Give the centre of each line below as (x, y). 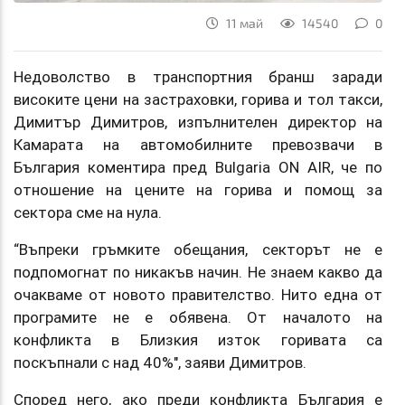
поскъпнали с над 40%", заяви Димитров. (160, 362)
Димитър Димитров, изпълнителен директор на (198, 122)
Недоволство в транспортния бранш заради (198, 76)
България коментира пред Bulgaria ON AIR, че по (198, 167)
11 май (246, 23)
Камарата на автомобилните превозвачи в (198, 144)
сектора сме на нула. (88, 212)
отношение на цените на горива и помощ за (198, 189)
